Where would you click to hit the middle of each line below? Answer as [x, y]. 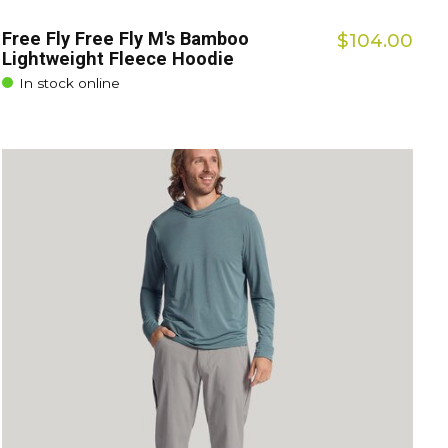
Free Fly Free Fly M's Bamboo [126, 38]
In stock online [70, 82]
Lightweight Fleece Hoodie [118, 58]
